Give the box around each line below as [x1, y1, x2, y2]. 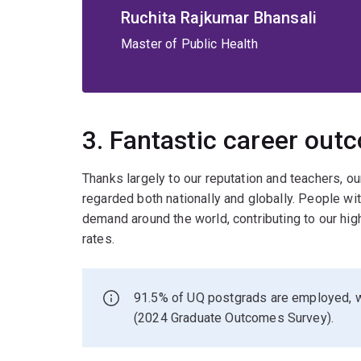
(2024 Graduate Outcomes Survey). [134, 310, 334, 326]
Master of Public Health [121, 36, 258, 52]
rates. [82, 231, 114, 247]
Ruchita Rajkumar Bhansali [121, 8, 317, 28]
